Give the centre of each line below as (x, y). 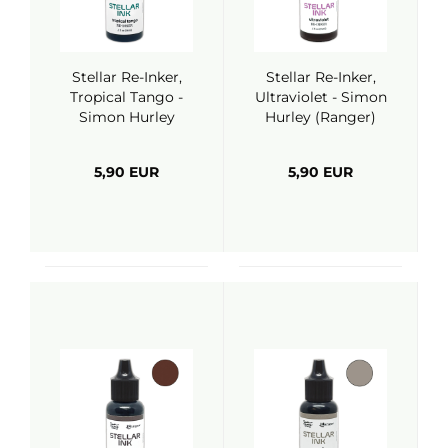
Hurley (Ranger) (320, 116)
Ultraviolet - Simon (320, 96)
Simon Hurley (126, 116)
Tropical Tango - (126, 96)
